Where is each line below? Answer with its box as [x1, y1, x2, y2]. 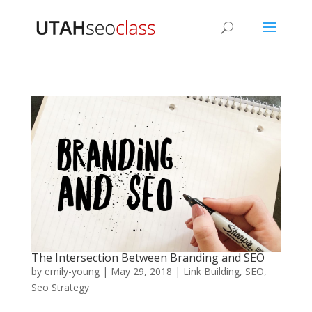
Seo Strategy [31, 280, 89, 294]
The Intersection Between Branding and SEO [31, 249, 265, 265]
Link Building [182, 264, 240, 278]
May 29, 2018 [110, 264, 172, 278]
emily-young [44, 264, 100, 278]
